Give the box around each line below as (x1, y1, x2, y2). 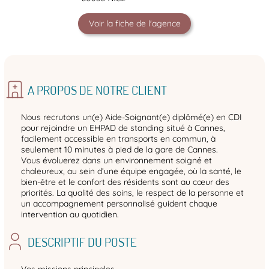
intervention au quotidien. (21, 208, 119, 220)
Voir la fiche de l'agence (88, 17, 181, 29)
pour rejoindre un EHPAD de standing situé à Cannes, (21, 122, 225, 133)
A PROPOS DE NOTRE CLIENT (27, 81, 167, 98)
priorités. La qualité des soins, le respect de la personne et (21, 187, 244, 198)
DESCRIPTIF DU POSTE (27, 233, 137, 250)
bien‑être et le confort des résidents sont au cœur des (21, 176, 229, 187)
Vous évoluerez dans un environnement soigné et (21, 154, 212, 166)
